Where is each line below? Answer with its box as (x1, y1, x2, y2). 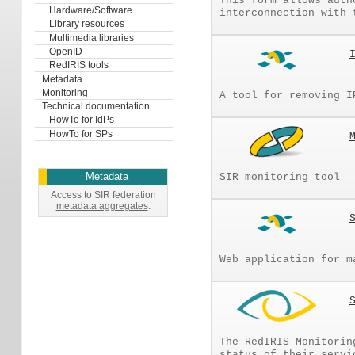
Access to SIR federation (50, 189, 156, 200)
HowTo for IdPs (41, 115, 114, 125)
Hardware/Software (41, 6, 132, 16)
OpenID (41, 47, 82, 56)
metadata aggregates (55, 200, 148, 211)
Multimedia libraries (41, 32, 134, 43)
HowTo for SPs (41, 128, 113, 139)
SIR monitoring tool (219, 171, 340, 184)
